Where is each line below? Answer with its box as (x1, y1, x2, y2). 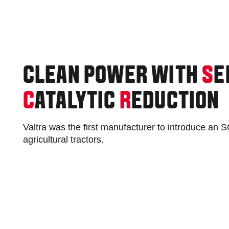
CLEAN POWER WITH (22, 65, 202, 88)
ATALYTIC (35, 90, 120, 113)
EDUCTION (131, 90, 220, 113)
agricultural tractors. (22, 134, 104, 145)
